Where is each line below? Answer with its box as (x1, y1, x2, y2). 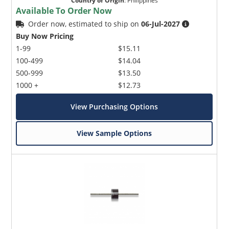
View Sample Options (77, 128, 152, 138)
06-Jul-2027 (141, 18, 180, 29)
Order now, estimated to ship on (28, 18, 142, 29)
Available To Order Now (16, 5, 112, 16)
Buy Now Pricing (16, 31, 74, 41)
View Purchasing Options (71, 101, 158, 111)
